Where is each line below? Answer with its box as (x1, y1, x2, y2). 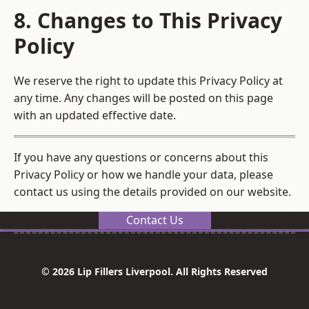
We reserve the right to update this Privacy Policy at (14, 73, 283, 89)
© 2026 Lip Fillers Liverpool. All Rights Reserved (41, 265, 268, 279)
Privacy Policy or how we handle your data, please (14, 167, 273, 183)
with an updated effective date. (14, 108, 176, 123)
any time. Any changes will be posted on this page (14, 90, 273, 106)
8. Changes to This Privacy (14, 6, 282, 35)
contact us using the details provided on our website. (14, 184, 291, 200)
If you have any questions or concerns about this (14, 150, 268, 166)
